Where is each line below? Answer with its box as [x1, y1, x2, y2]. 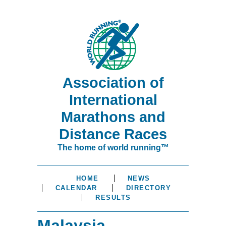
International [69, 92, 157, 108]
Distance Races [59, 126, 167, 142]
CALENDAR [55, 184, 97, 192]
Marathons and [61, 109, 165, 125]
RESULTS [95, 194, 131, 202]
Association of [62, 75, 164, 91]
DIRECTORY [126, 184, 172, 192]
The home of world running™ [57, 143, 169, 152]
